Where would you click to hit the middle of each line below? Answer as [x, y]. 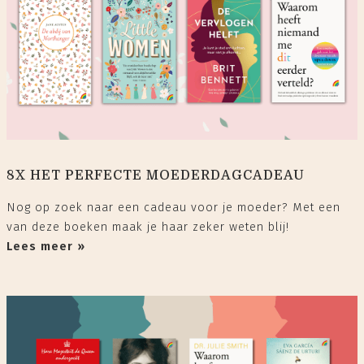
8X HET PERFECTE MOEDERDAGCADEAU [156, 175]
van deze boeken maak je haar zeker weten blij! [148, 227]
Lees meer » [46, 246]
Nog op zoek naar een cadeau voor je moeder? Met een [173, 207]
